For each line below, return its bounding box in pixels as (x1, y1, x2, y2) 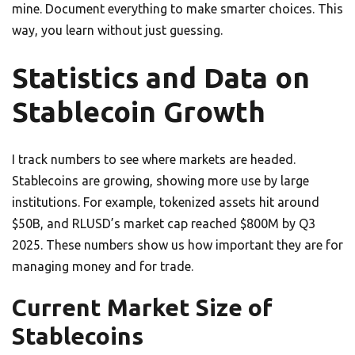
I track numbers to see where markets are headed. (12, 152, 296, 167)
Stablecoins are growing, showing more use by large (12, 174, 309, 189)
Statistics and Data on (12, 62, 310, 94)
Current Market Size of (12, 294, 273, 322)
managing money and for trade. (12, 259, 193, 274)
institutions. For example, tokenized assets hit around (12, 195, 319, 210)
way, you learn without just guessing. (12, 23, 223, 38)
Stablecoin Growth (12, 96, 265, 128)
